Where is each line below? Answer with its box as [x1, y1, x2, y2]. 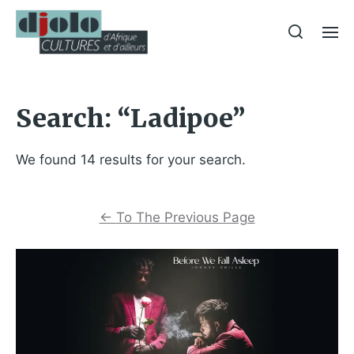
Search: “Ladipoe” [16, 103, 245, 134]
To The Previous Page [115, 209, 255, 225]
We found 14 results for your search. [16, 152, 246, 168]
